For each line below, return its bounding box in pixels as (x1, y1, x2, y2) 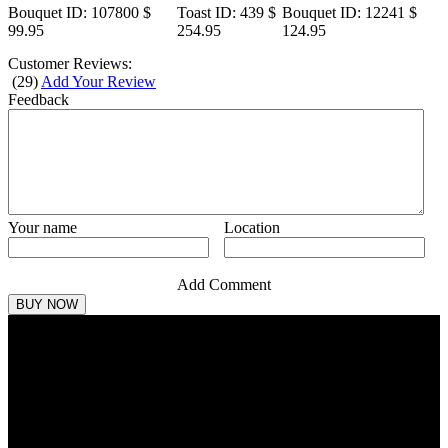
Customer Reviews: (8, 55, 132, 73)
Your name (8, 219, 78, 237)
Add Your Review (41, 73, 156, 91)
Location (224, 219, 280, 237)
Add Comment (177, 276, 271, 294)
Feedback (8, 91, 69, 109)
